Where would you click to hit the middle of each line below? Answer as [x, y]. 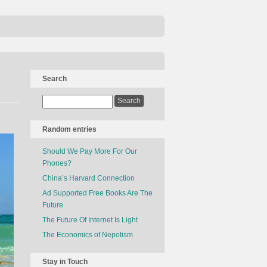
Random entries [69, 129]
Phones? [57, 163]
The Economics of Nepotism [88, 235]
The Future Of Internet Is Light [90, 220]
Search [55, 79]
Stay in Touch [65, 262]
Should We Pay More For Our [90, 151]
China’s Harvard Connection [89, 178]
